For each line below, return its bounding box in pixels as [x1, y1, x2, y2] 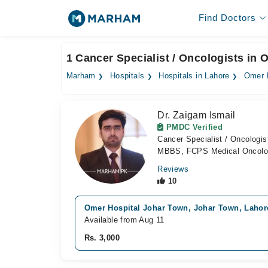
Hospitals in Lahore [159, 72, 230, 80]
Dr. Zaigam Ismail [157, 110, 236, 120]
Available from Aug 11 [84, 215, 165, 224]
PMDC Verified [163, 123, 223, 132]
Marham [66, 72, 96, 80]
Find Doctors [198, 13, 256, 23]
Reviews [157, 165, 188, 173]
